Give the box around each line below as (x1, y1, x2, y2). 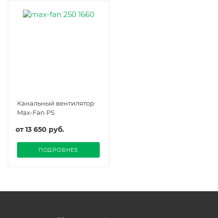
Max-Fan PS (17, 108, 54, 116)
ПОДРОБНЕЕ (38, 146, 79, 153)
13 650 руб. (25, 125, 64, 134)
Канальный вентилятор (17, 99, 94, 107)
